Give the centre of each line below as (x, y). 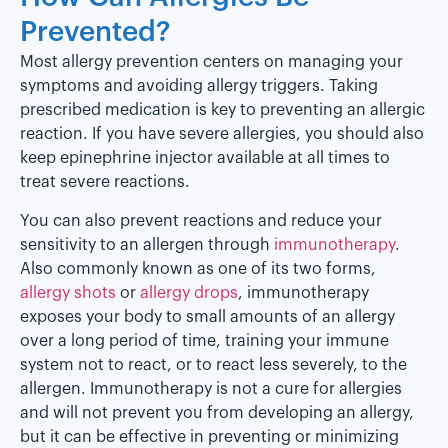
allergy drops (189, 292)
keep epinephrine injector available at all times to (205, 158)
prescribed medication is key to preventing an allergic (222, 110)
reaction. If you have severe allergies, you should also (222, 134)
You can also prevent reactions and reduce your (201, 220)
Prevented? (95, 32)
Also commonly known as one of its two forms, (198, 268)
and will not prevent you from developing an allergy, (217, 412)
